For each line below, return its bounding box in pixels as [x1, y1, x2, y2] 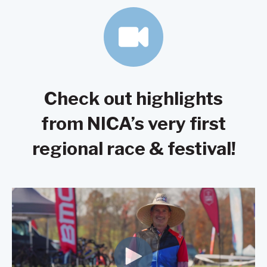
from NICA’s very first [41, 113, 226, 135]
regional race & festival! [32, 138, 235, 160]
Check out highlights [44, 88, 223, 110]
